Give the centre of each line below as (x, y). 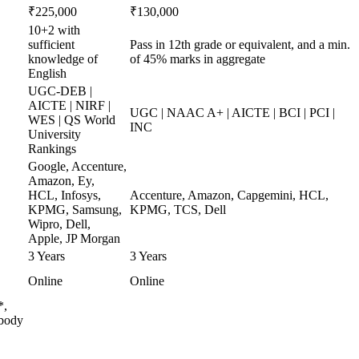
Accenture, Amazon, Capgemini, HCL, (229, 195)
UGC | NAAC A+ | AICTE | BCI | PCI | (232, 113)
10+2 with (54, 30)
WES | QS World (72, 120)
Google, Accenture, (77, 166)
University (54, 134)
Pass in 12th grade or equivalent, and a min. (240, 44)
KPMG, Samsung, (75, 210)
